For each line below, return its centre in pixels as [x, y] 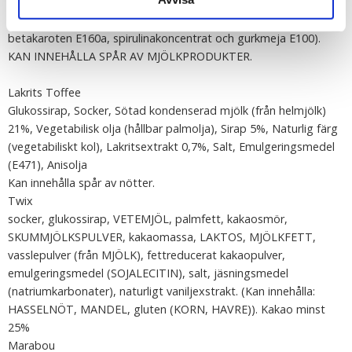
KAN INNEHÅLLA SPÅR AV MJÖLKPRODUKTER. [130, 56]
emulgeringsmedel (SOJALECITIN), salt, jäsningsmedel [148, 273]
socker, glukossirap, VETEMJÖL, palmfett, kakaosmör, [148, 219]
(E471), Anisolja [48, 165]
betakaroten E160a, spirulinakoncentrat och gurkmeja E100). [164, 38]
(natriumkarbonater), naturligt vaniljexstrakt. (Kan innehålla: [161, 291]
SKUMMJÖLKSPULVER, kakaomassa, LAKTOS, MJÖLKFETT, [162, 237]
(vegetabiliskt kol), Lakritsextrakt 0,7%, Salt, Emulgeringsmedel [171, 147]
